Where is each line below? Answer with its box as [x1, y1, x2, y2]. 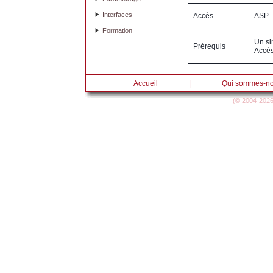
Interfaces [102, 10, 132, 18]
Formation [102, 26, 132, 34]
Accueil [133, 79, 158, 88]
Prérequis [193, 41, 225, 51]
